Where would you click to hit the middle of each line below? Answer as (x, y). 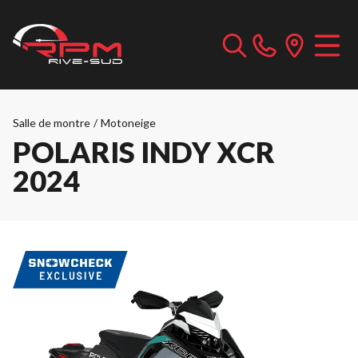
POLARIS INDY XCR (144, 152)
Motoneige (128, 123)
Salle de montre (52, 123)
